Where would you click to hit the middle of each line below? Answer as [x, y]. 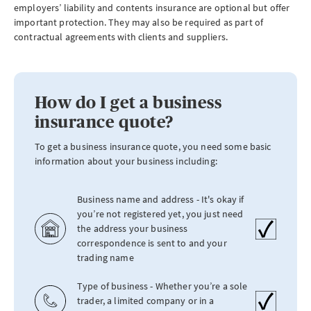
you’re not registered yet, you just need [160, 214]
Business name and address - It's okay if [161, 199]
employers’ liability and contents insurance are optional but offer [152, 8]
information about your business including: [126, 161]
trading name [106, 258]
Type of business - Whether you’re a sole [162, 286]
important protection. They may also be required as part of [139, 22]
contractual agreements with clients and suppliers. [121, 37]
